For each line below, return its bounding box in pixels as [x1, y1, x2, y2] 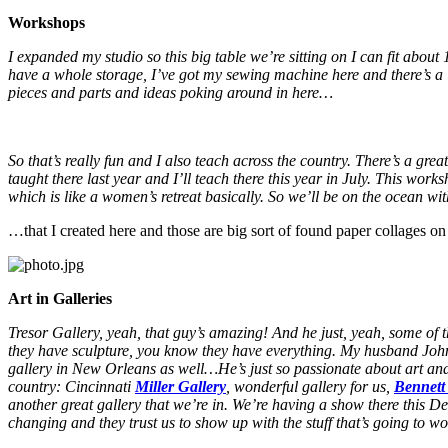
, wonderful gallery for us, [226, 378, 394, 396]
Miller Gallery [135, 378, 226, 396]
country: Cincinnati [8, 378, 135, 396]
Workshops [8, 14, 85, 32]
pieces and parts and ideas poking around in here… [8, 84, 333, 102]
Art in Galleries [8, 290, 112, 308]
